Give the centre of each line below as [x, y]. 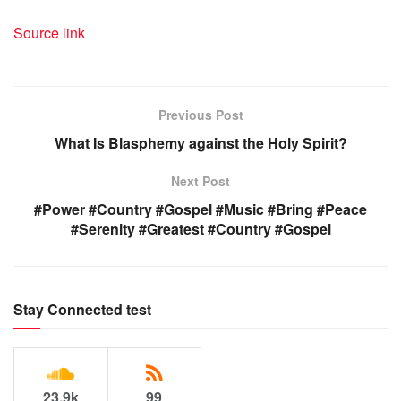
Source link [49, 33]
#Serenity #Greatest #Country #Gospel [200, 229]
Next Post [200, 181]
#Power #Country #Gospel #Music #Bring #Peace [200, 209]
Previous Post [200, 115]
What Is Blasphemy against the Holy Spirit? [200, 143]
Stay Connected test [82, 310]
